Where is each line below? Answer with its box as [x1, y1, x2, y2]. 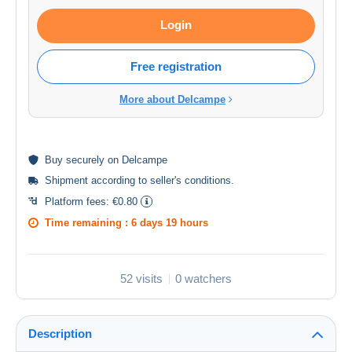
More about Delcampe [119, 93, 225, 106]
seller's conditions [150, 174, 231, 187]
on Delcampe [104, 154, 167, 167]
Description [28, 327, 92, 341]
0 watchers [175, 272, 232, 286]
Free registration [130, 60, 222, 74]
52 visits [120, 272, 163, 286]
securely [66, 154, 104, 167]
